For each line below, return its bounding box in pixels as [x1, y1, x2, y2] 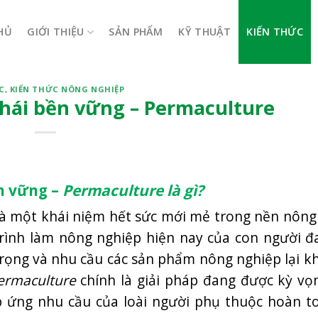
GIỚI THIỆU [27, 25, 84, 38]
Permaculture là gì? [62, 180, 204, 201]
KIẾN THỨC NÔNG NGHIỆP [9, 84, 125, 94]
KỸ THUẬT [178, 25, 231, 38]
